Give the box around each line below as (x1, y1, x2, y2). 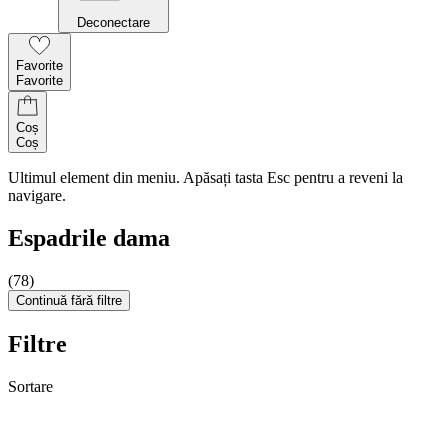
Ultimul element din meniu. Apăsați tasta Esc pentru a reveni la (8, 169, 403, 186)
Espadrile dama (8, 224, 170, 251)
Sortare (8, 377, 53, 395)
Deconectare (77, 15, 150, 30)
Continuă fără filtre (16, 292, 122, 308)
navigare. (8, 187, 66, 204)
